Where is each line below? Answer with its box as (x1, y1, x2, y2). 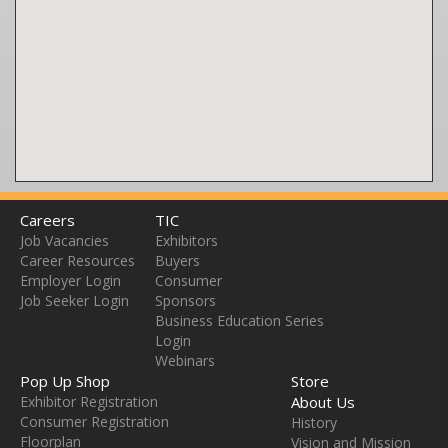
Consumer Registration (20, 412, 169, 432)
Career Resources (20, 251, 135, 271)
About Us (291, 392, 355, 413)
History (291, 413, 337, 433)
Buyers (155, 251, 200, 271)
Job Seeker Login (20, 291, 129, 311)
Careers (20, 210, 75, 231)
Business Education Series (155, 311, 324, 331)
